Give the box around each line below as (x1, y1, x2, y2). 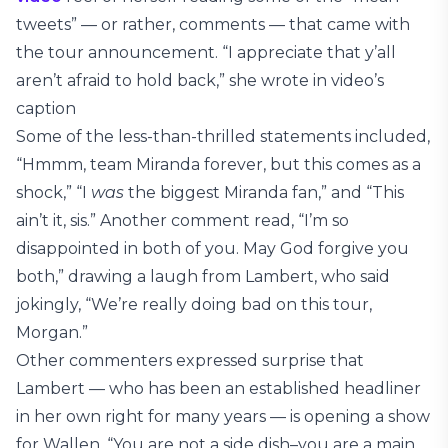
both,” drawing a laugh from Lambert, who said (16, 267, 390, 287)
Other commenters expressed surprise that (16, 351, 364, 371)
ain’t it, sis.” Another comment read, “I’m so (16, 211, 349, 231)
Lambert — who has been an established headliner (16, 379, 421, 399)
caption (16, 99, 76, 119)
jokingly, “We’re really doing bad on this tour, (16, 295, 372, 315)
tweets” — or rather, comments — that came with (16, 15, 410, 35)
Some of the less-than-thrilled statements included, (16, 127, 430, 147)
